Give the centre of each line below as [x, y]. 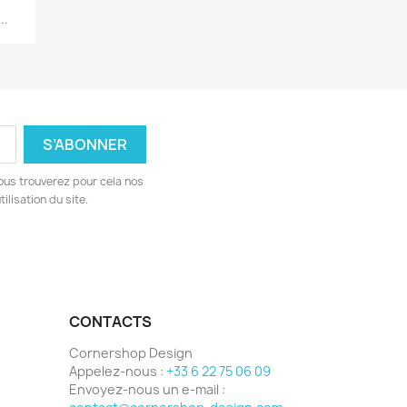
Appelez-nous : [118, 371]
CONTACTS [110, 321]
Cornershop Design [131, 352]
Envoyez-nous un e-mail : [147, 389]
